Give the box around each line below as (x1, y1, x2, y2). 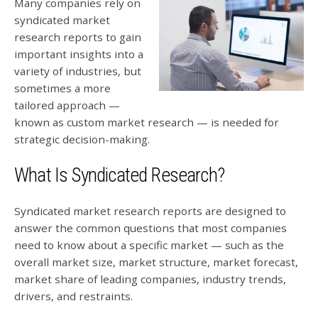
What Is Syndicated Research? (14, 164, 225, 187)
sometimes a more (14, 81, 111, 95)
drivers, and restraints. (14, 289, 133, 304)
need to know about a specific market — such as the (14, 238, 284, 253)
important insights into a (14, 47, 143, 61)
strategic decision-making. (14, 132, 150, 146)
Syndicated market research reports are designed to (14, 204, 286, 219)
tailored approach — (14, 98, 120, 112)
